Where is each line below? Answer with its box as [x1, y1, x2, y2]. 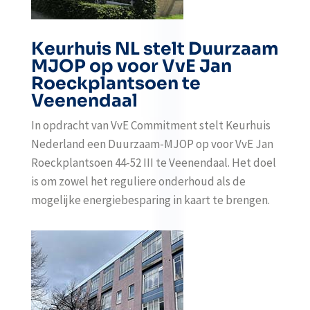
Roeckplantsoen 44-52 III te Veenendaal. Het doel [30, 155, 276, 170]
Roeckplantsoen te [30, 73, 201, 94]
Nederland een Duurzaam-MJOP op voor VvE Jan [30, 136, 273, 152]
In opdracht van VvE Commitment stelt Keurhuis [30, 118, 271, 133]
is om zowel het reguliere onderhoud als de [30, 174, 246, 189]
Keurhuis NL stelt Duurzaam [30, 38, 279, 60]
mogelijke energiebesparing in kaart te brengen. [30, 192, 270, 208]
